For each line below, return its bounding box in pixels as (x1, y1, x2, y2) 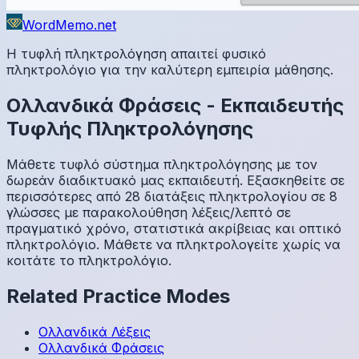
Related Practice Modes (6, 284, 230, 308)
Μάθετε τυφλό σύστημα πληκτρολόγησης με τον (6, 155, 317, 172)
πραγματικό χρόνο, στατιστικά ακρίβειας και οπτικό (6, 220, 341, 236)
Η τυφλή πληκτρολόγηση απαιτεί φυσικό (6, 45, 266, 62)
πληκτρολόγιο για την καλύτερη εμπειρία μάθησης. (6, 61, 333, 78)
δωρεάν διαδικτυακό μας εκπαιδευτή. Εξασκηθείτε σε (6, 171, 345, 188)
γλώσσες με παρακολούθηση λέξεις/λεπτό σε (6, 204, 291, 220)
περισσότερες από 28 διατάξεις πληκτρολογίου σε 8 (6, 188, 337, 204)
